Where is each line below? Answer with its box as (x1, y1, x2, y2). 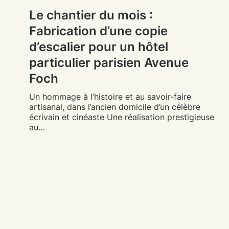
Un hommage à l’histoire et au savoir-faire (29, 91, 192, 102)
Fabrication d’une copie (29, 24, 168, 38)
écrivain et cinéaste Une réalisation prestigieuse (29, 112, 215, 122)
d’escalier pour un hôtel (29, 39, 169, 54)
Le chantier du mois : (29, 8, 153, 22)
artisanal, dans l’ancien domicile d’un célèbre (29, 102, 201, 112)
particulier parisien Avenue (29, 55, 189, 70)
